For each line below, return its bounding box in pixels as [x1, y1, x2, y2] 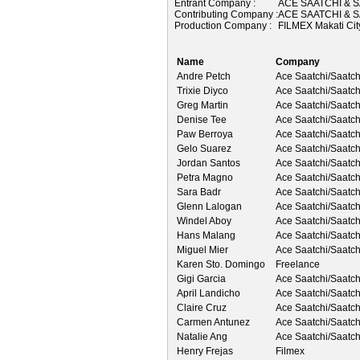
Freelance [276, 258, 320, 270]
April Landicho [177, 287, 240, 299]
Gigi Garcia [177, 272, 226, 284]
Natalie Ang [177, 330, 227, 342]
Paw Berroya [177, 128, 233, 140]
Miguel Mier [177, 243, 228, 256]
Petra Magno [177, 171, 233, 183]
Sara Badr [177, 186, 221, 198]
